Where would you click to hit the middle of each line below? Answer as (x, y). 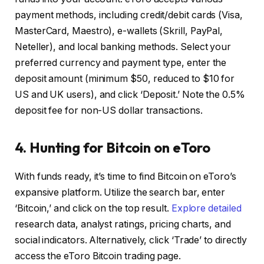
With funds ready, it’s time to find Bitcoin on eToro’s (126, 176)
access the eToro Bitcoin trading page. (98, 256)
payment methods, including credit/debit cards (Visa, (129, 15)
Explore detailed (206, 208)
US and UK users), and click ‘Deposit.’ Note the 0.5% (130, 94)
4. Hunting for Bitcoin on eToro (113, 147)
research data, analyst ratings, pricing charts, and (123, 224)
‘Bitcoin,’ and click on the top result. (93, 208)
